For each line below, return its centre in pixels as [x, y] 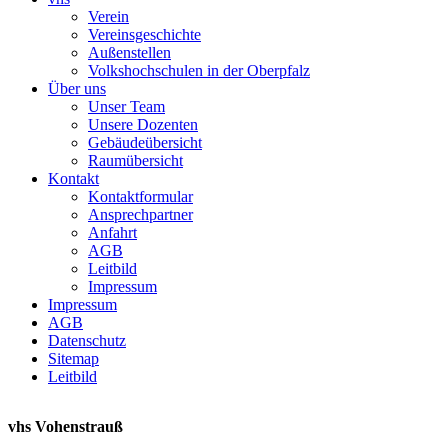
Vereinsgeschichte [144, 34]
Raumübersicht [135, 160]
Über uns [77, 88]
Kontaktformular [140, 196]
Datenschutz [87, 340]
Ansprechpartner [140, 214]
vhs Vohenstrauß [65, 426]
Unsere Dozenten [143, 124]
